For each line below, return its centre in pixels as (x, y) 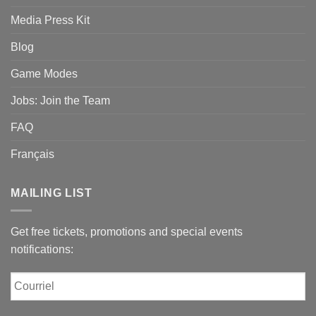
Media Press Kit (50, 20)
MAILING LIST (51, 193)
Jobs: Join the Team (60, 101)
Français (32, 154)
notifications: (42, 249)
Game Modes (44, 74)
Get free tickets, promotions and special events (127, 231)
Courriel (31, 279)
